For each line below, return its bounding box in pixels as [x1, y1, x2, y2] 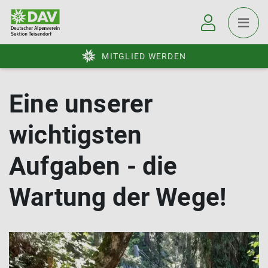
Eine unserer [9, 89, 153, 118]
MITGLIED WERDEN [102, 51, 186, 61]
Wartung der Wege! [9, 182, 227, 212]
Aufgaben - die [9, 151, 178, 181]
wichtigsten [9, 120, 142, 150]
